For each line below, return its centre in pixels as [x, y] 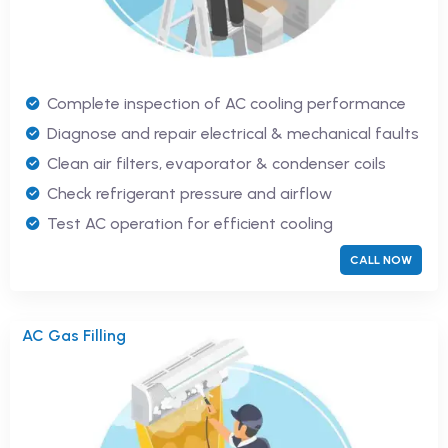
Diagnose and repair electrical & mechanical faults [233, 134]
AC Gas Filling [74, 336]
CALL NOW [381, 260]
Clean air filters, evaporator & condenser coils [216, 164]
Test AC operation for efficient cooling [190, 224]
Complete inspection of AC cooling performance [226, 104]
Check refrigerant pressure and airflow [189, 194]
